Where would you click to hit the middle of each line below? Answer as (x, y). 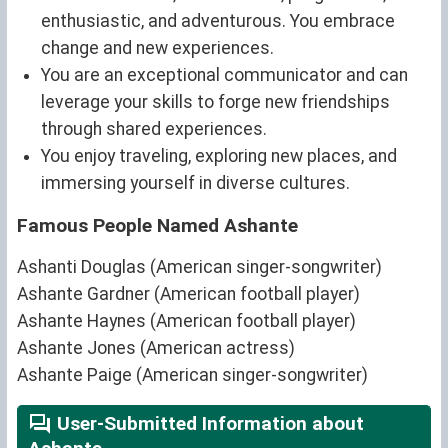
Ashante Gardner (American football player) (188, 293)
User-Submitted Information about (208, 423)
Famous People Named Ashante (157, 225)
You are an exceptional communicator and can (224, 74)
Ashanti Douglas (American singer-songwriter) (199, 266)
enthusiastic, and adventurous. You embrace (218, 20)
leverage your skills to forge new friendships (215, 101)
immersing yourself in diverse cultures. (195, 182)
